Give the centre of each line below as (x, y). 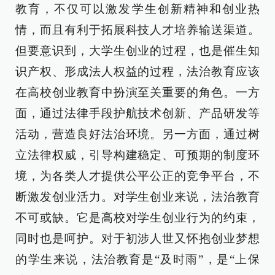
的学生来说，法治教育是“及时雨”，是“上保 (137, 259)
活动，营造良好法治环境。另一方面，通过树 (137, 134)
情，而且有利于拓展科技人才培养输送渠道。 (137, 30)
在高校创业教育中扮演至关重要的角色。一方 (137, 92)
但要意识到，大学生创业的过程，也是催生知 (137, 51)
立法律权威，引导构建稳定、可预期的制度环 (137, 155)
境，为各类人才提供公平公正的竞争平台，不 (137, 176)
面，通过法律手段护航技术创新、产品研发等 (137, 113)
